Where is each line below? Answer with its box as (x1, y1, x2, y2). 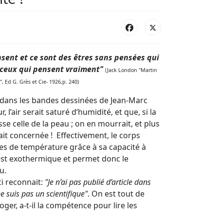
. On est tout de (88, 188, 145, 199)
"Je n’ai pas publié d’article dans (45, 177, 151, 187)
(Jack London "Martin (105, 67, 157, 73)
